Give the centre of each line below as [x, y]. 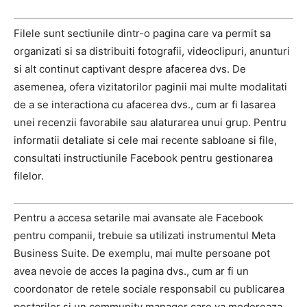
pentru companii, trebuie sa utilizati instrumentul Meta [145, 235]
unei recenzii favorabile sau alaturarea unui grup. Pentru [150, 122]
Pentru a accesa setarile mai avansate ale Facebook [138, 218]
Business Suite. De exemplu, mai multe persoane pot [142, 253]
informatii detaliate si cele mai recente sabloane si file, [145, 140]
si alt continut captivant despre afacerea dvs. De [130, 69]
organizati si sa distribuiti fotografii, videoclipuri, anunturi [152, 51]
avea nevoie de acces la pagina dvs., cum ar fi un [131, 271]
